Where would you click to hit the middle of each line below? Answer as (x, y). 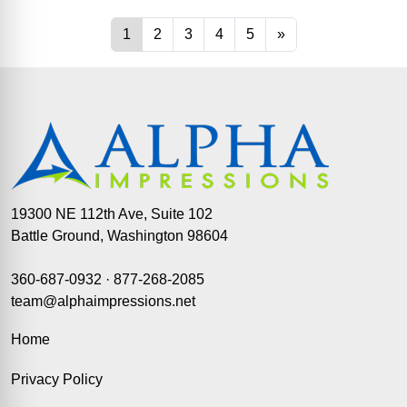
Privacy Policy (57, 379)
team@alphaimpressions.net (103, 301)
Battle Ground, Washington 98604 (119, 236)
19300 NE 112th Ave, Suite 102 (112, 214)
